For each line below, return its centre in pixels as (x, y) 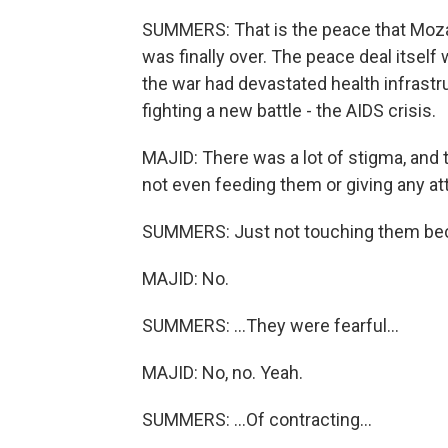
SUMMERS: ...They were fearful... (270, 325)
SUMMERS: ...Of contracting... (257, 419)
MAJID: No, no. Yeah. (222, 372)
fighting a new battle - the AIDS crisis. (289, 110)
